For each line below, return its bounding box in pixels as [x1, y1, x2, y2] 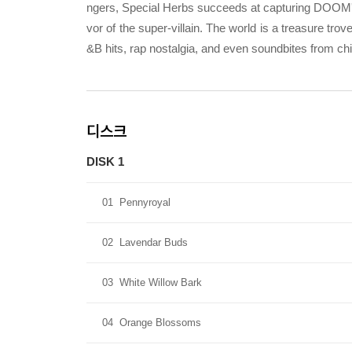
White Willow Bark [119, 277, 202, 288]
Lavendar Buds [119, 236, 188, 248]
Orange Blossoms [119, 317, 201, 328]
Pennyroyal [119, 196, 170, 208]
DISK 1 [86, 155, 124, 168]
